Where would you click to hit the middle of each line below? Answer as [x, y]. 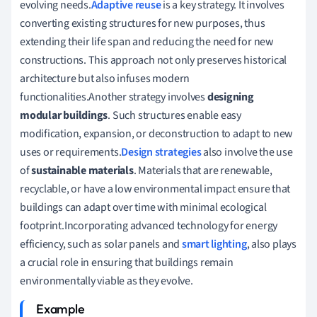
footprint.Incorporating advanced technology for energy [149, 225]
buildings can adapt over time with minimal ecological [143, 207]
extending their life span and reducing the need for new [147, 41]
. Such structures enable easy [174, 115]
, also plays [271, 244]
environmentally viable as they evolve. [106, 281]
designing [230, 97]
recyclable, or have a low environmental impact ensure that [155, 189]
